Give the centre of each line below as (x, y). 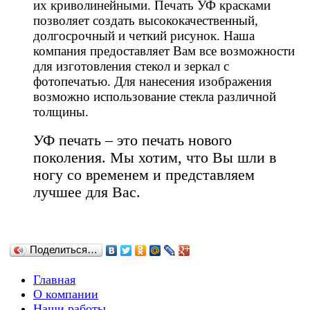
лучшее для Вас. (87, 192)
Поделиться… (64, 249)
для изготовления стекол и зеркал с (131, 66)
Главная (54, 279)
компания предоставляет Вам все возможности (164, 51)
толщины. (61, 111)
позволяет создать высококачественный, (146, 20)
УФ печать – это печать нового (133, 140)
